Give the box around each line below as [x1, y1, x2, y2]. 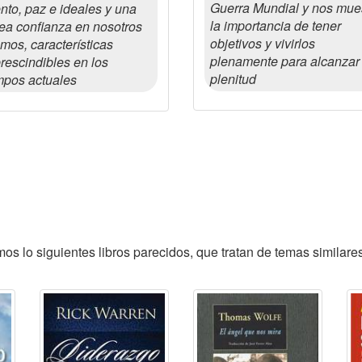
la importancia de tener [210, 16, 341, 35]
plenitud [210, 69, 256, 88]
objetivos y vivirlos [210, 34, 315, 53]
